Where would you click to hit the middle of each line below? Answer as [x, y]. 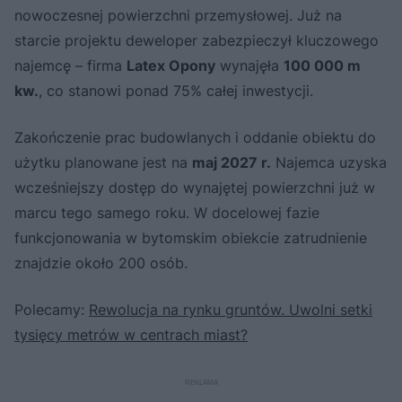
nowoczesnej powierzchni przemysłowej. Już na [178, 15]
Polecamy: [52, 309]
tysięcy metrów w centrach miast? [131, 334]
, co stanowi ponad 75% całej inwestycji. [176, 90]
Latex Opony [171, 65]
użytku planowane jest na [103, 162]
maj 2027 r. [232, 162]
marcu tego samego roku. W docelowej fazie [167, 212]
